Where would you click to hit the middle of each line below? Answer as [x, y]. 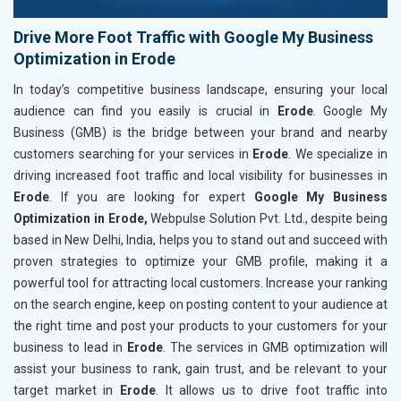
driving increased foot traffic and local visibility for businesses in [200, 175]
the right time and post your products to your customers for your [200, 325]
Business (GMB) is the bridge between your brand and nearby [200, 132]
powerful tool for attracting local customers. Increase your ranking [200, 282]
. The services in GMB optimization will [275, 347]
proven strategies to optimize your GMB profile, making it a [200, 261]
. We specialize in [338, 154]
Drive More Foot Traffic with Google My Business [193, 37]
